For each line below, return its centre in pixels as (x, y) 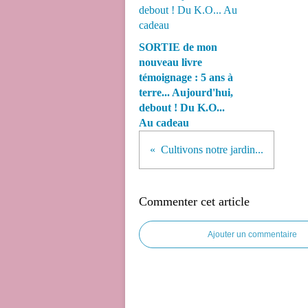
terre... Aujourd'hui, (186, 92)
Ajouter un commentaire (252, 234)
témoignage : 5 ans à (186, 77)
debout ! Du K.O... (182, 108)
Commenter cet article (194, 201)
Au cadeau (164, 123)
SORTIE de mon (178, 47)
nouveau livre (170, 62)
